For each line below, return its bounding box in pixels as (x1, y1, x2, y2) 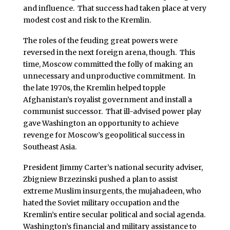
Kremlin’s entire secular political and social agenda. (23, 209, 207, 219)
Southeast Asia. (23, 142, 76, 151)
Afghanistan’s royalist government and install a (23, 94, 192, 104)
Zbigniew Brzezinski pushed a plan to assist (23, 174, 178, 184)
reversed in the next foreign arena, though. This (23, 47, 195, 57)
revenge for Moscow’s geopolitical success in (23, 130, 185, 140)
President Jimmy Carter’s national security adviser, (23, 162, 203, 172)
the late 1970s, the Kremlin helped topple (23, 83, 165, 92)
